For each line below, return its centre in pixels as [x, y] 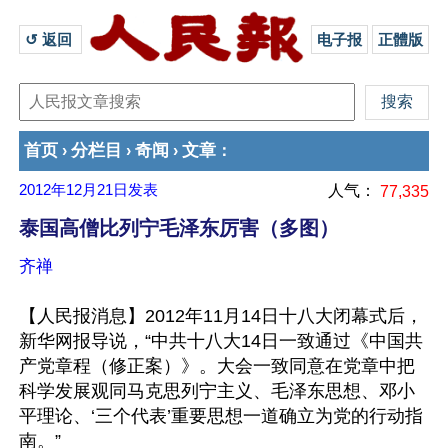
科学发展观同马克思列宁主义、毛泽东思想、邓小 [217, 391]
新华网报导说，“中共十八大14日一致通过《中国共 [221, 341]
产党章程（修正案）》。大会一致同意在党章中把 [217, 366]
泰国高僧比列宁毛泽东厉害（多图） [179, 228]
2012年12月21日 [73, 190]
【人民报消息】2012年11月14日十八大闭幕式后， [221, 316]
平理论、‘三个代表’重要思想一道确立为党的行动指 [221, 416]
